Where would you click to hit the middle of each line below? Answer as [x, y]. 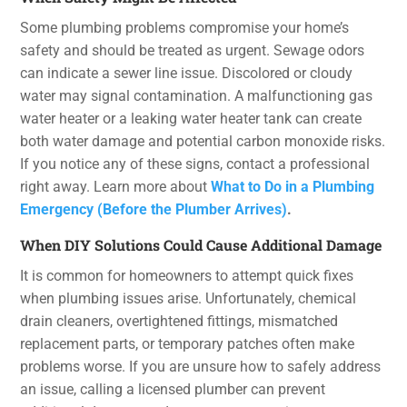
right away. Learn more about [116, 186]
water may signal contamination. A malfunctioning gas [197, 95]
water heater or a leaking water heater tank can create [191, 118]
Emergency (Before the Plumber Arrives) [154, 209]
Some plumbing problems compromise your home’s [185, 27]
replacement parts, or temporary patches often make [188, 343]
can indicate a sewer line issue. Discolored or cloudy [187, 73]
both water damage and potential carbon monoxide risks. [203, 141]
